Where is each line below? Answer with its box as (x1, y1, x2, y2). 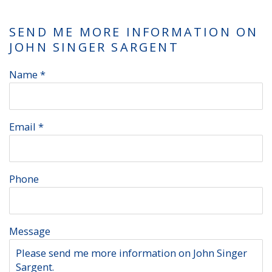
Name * (9, 67, 46, 82)
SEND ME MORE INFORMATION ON (9, 24, 259, 41)
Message (9, 224, 50, 239)
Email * (9, 120, 44, 134)
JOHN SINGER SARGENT (9, 39, 179, 56)
